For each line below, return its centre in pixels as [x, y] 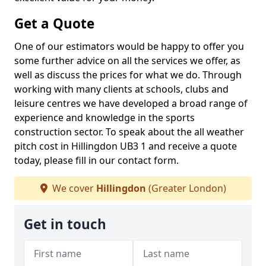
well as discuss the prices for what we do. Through [128, 75]
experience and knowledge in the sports [104, 118]
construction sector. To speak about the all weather [129, 132]
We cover [73, 188]
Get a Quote [54, 23]
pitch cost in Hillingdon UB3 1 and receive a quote [126, 146]
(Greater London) [186, 188]
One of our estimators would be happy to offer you [129, 46]
